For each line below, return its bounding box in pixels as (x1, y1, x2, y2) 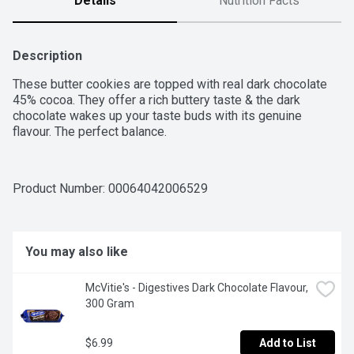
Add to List (259, 337, 316, 350)
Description (13, 48, 82, 64)
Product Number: (13, 181, 108, 197)
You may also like (25, 244, 128, 260)
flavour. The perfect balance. (13, 124, 167, 140)
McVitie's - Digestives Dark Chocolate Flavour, (85, 281, 308, 295)
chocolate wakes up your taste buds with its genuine (13, 108, 302, 124)
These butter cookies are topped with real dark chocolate (13, 77, 327, 92)
